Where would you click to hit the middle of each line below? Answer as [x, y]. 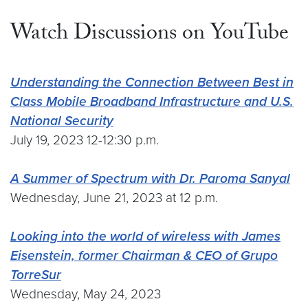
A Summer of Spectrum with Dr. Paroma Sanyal [150, 178]
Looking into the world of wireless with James [145, 236]
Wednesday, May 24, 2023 [86, 294]
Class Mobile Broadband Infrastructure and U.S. [152, 101]
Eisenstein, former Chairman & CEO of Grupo [144, 255]
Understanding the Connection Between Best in [152, 82]
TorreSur [36, 275]
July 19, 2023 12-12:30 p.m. [85, 140]
